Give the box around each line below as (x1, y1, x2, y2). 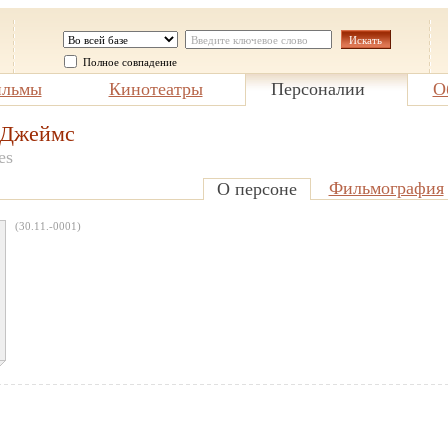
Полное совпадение (82, 56, 177, 68)
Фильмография (328, 178, 444, 198)
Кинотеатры (108, 79, 203, 99)
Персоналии (270, 79, 365, 99)
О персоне (216, 179, 297, 199)
